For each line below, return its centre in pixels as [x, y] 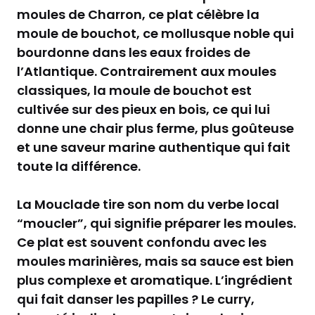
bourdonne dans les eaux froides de [134, 52]
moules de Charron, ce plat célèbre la [138, 14]
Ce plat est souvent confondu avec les [142, 242]
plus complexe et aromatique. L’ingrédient [155, 280]
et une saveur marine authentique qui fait [154, 147]
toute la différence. [79, 166]
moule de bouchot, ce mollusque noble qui [155, 33]
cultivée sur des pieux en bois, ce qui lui [143, 109]
